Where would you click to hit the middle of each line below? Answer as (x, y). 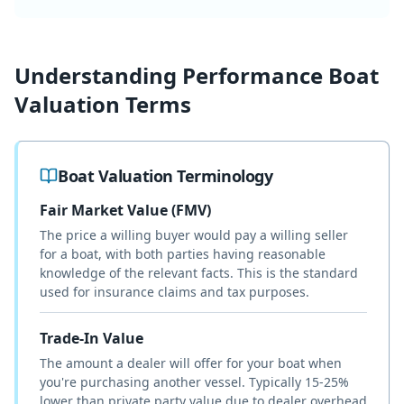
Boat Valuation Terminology (165, 175)
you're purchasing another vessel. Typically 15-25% (194, 381)
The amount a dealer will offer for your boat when (191, 363)
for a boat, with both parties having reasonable (183, 253)
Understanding (98, 75)
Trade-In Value (92, 338)
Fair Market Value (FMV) (125, 210)
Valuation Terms (103, 104)
